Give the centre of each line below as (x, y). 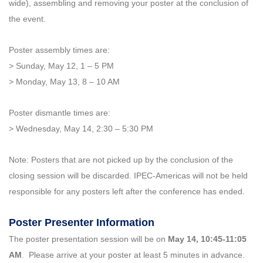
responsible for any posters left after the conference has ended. (127, 192)
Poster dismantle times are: (60, 113)
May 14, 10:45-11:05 (207, 239)
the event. (27, 19)
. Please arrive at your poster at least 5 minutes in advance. (134, 255)
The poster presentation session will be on (88, 239)
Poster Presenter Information (82, 223)
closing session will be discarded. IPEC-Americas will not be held (128, 176)
